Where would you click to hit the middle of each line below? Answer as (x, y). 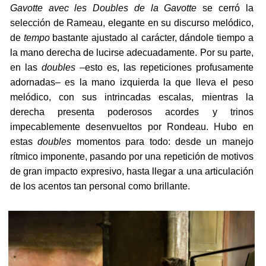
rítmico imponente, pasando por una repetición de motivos (132, 157)
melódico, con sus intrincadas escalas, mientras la (132, 97)
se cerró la (225, 8)
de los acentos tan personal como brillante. (100, 186)
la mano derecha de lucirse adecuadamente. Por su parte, (132, 53)
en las (26, 68)
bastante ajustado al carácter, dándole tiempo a (151, 38)
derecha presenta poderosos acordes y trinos (132, 112)
